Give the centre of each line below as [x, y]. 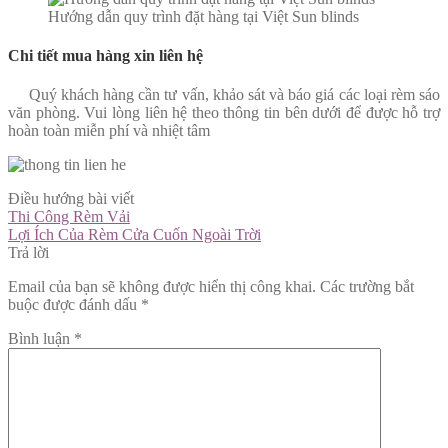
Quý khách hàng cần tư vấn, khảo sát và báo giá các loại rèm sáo [224, 95]
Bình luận [41, 339]
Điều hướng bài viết [71, 199]
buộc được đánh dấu [74, 305]
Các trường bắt [367, 287]
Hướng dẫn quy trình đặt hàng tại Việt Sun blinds [203, 16]
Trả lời [28, 253]
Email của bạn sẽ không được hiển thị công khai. [162, 287]
